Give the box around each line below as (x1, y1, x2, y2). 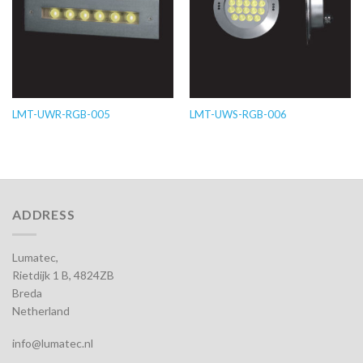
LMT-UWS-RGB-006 (189, 108, 287, 122)
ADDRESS (12, 207, 75, 223)
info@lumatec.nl (12, 336, 93, 351)
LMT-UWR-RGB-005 (11, 108, 110, 122)
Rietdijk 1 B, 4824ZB (12, 267, 114, 282)
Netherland (12, 303, 70, 318)
